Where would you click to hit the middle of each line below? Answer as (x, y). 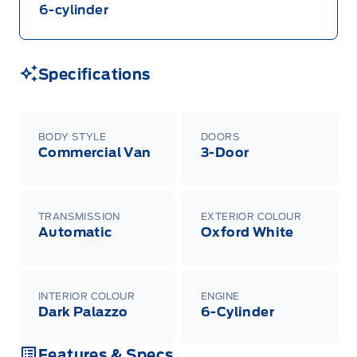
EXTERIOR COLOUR (251, 216)
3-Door (225, 152)
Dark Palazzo (83, 312)
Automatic (75, 232)
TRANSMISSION (79, 216)
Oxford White (247, 232)
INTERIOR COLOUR (86, 296)
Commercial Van (95, 152)
